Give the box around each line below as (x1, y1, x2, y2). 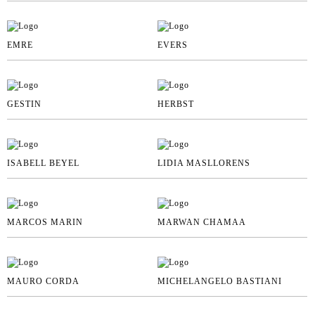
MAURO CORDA (7, 276, 79, 286)
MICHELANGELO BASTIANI (157, 276, 282, 286)
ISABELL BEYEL (7, 157, 79, 168)
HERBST (157, 98, 194, 109)
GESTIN (7, 98, 41, 109)
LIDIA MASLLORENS (157, 157, 250, 168)
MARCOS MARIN (7, 217, 83, 227)
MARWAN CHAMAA (157, 217, 246, 227)
